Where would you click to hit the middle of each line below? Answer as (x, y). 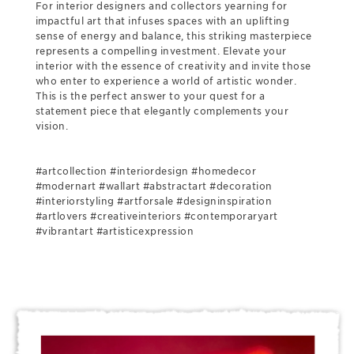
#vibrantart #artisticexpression (115, 231)
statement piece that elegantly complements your (162, 111)
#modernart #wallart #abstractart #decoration (154, 186)
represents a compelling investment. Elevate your (161, 51)
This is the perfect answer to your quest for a (150, 96)
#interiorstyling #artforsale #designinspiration (154, 201)
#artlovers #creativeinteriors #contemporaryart (156, 216)
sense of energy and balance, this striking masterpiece (173, 36)
